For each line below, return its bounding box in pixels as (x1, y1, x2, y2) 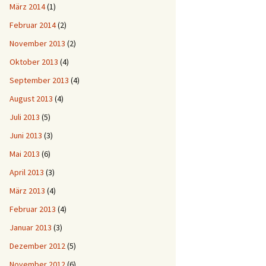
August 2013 (9, 93, 53, 104)
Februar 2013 (9, 204, 56, 214)
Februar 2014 (9, 20, 56, 30)
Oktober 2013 (9, 56, 58, 67)
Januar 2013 (9, 222, 52, 233)
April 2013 (9, 167, 44, 178)
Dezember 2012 (9, 240, 65, 251)
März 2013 (9, 185, 45, 196)
